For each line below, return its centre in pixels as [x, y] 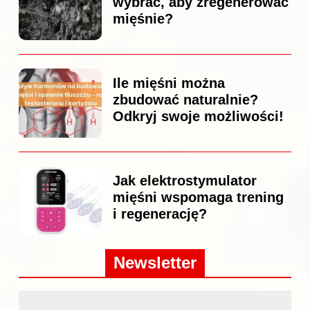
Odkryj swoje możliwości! [198, 117]
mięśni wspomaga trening [198, 198]
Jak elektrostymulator [185, 181]
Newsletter [155, 263]
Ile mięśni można [169, 83]
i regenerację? [160, 214]
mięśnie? [143, 19]
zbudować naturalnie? [185, 100]
